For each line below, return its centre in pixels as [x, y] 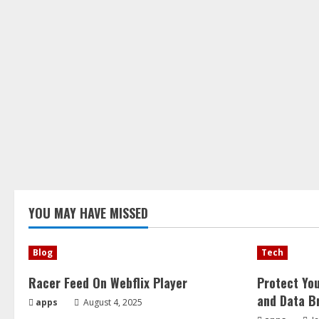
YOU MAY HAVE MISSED [88, 213]
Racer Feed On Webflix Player [108, 282]
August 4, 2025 [112, 302]
